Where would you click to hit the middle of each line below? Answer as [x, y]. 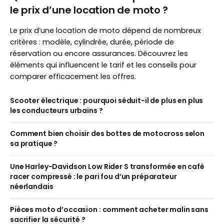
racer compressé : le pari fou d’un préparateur [93, 176]
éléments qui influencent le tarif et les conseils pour [103, 65]
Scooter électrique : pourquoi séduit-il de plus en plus [107, 100]
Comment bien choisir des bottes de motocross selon [107, 133]
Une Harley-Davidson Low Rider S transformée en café [107, 166]
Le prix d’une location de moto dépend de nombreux [105, 30]
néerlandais [32, 186]
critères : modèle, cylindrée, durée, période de [92, 42]
